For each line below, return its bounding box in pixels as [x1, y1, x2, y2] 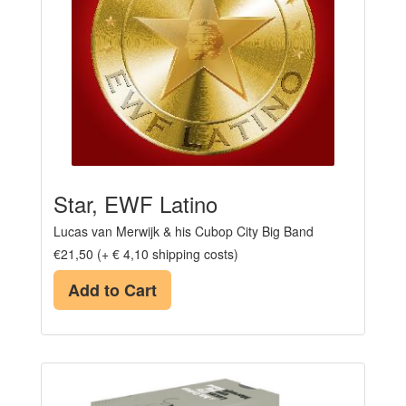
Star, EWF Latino [53, 187, 217, 219]
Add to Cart [68, 277, 157, 302]
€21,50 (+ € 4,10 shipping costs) [53, 244, 238, 263]
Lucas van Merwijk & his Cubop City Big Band [53, 221, 314, 240]
